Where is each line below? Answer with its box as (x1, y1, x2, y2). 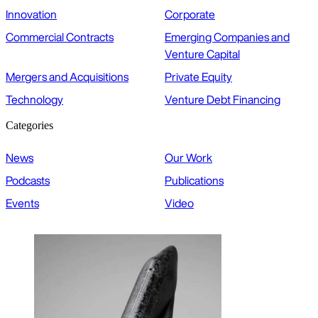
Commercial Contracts (6, 28, 114, 46)
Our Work (165, 149, 212, 167)
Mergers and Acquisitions (6, 68, 128, 86)
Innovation (6, 6, 57, 23)
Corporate (165, 6, 215, 23)
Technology (6, 91, 63, 109)
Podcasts (6, 172, 50, 190)
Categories (6, 119, 53, 132)
